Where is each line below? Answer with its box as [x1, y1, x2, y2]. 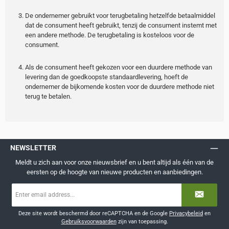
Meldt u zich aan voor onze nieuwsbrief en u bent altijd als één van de [15, 158, 214, 166]
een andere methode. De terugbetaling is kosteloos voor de [25, 31, 194, 39]
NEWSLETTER [10, 144, 56, 153]
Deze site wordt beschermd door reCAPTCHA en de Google [18, 210, 169, 217]
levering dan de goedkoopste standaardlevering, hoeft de [25, 73, 188, 81]
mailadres [12, 192, 38, 199]
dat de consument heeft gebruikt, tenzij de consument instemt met [25, 21, 217, 29]
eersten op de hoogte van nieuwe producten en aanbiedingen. [26, 168, 203, 176]
